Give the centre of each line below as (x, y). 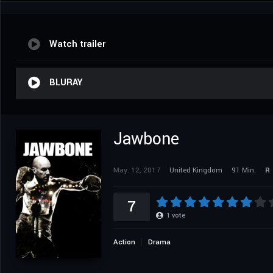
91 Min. (244, 170)
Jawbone (146, 139)
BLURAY (66, 82)
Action (124, 242)
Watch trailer (77, 44)
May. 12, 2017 (137, 170)
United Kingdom (196, 170)
